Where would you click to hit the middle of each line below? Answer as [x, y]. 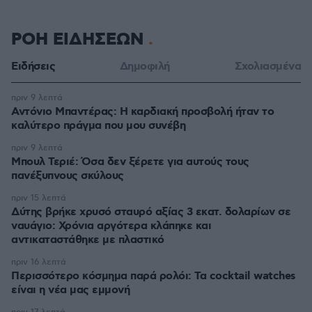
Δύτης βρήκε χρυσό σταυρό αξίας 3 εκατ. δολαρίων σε [151, 212]
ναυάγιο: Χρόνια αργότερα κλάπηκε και [111, 226]
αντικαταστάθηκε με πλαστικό [88, 240]
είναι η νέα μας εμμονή [70, 290]
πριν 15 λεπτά [39, 198]
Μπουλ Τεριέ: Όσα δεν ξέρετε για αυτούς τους [130, 162]
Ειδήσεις [33, 67]
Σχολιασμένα [267, 67]
